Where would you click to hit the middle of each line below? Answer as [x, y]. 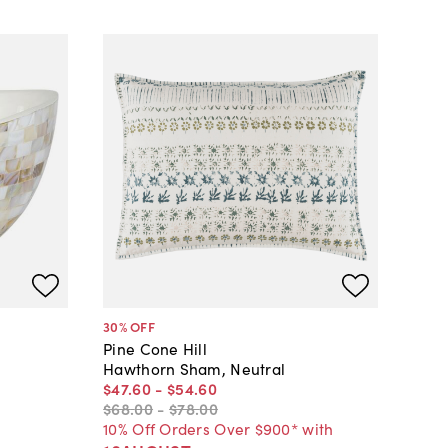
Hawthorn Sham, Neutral [194, 368]
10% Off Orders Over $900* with [218, 428]
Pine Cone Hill [155, 348]
